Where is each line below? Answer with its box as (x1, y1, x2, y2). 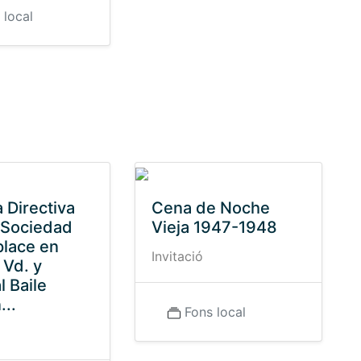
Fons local (184, 304, 246, 320)
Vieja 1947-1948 (151, 218, 277, 237)
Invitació (151, 248, 203, 264)
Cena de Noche (151, 198, 270, 218)
